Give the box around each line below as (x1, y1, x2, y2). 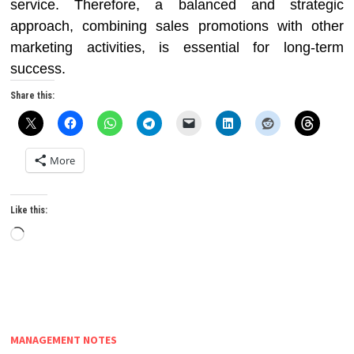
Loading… (24, 226, 87, 244)
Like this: (10, 205, 48, 216)
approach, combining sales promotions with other (10, 18, 344, 34)
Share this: (10, 90, 55, 101)
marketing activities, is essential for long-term (10, 40, 344, 55)
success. (10, 61, 66, 77)
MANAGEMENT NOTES (10, 333, 118, 347)
